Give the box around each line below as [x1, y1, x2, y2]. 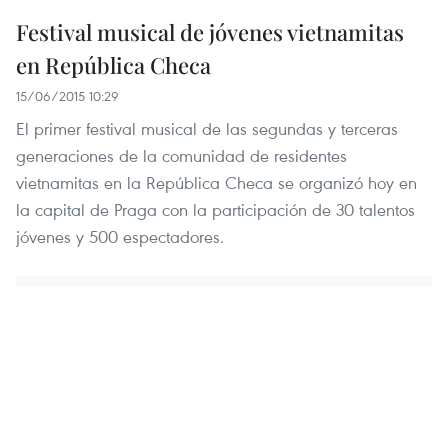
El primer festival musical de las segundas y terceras [16, 117, 398, 141]
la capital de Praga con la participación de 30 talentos [16, 198, 415, 222]
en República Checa [16, 50, 211, 81]
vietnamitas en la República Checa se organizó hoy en [16, 171, 417, 195]
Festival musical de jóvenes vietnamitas [16, 17, 404, 48]
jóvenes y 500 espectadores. [16, 225, 224, 249]
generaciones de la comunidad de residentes [16, 144, 347, 168]
